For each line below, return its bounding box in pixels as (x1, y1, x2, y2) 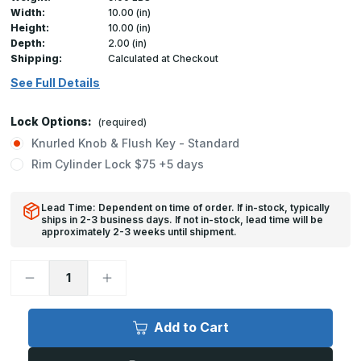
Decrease (23, 269, 77, 284)
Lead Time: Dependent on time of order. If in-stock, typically (41, 201, 330, 214)
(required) (98, 115, 147, 128)
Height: (10, 21, 49, 34)
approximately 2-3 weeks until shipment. (41, 225, 237, 238)
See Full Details (10, 75, 100, 89)
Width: (10, 6, 45, 19)
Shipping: (10, 52, 62, 64)
